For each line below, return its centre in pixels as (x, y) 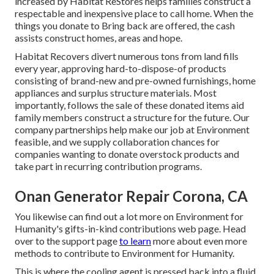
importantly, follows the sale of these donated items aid (129, 105)
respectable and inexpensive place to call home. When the (134, 13)
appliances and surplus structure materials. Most (116, 93)
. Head (232, 229)
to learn (135, 241)
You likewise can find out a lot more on (95, 217)
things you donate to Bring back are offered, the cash (125, 26)
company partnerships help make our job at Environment (132, 130)
